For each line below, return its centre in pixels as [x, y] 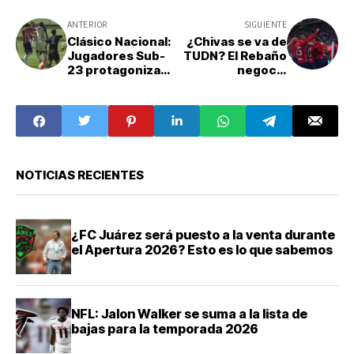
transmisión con [237, 99]
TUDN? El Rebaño [235, 56]
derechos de [248, 85]
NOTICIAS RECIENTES [80, 175]
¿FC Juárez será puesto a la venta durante [203, 235]
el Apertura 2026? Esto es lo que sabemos [202, 250]
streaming [255, 127]
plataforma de [244, 113]
